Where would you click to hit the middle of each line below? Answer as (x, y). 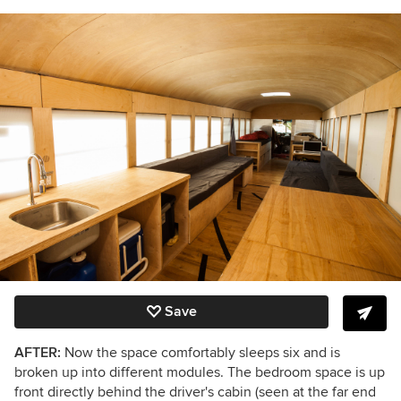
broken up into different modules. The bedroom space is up (200, 372)
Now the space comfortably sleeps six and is (200, 352)
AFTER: (38, 352)
